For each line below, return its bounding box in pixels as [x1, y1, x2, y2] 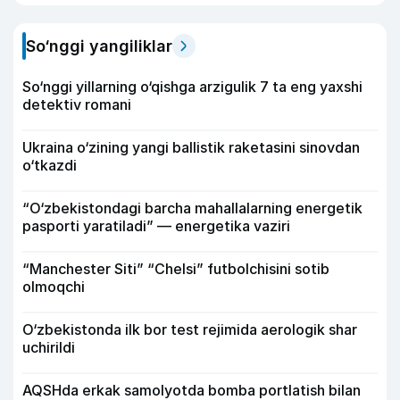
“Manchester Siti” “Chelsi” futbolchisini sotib [22, 260, 329, 279]
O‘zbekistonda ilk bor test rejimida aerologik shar [22, 321, 357, 339]
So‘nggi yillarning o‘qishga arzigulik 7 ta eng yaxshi [22, 78, 362, 96]
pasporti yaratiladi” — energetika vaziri [22, 217, 290, 236]
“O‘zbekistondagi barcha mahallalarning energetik [22, 199, 362, 218]
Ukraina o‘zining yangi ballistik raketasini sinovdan [22, 138, 360, 157]
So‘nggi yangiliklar [26, 37, 172, 56]
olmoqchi [22, 278, 85, 296]
